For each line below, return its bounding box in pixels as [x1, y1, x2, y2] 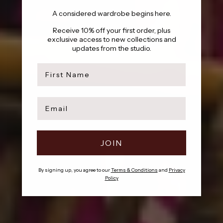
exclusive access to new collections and [47, 34, 176, 44]
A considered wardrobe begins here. [52, 8, 171, 18]
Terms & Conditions [111, 166, 158, 173]
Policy [105, 174, 118, 181]
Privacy [168, 166, 185, 173]
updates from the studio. [72, 43, 151, 53]
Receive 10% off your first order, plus [53, 25, 170, 35]
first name [36, 62, 81, 71]
